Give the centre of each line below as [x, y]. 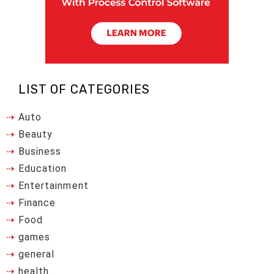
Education [43, 168]
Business [40, 151]
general [37, 254]
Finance [37, 202]
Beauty [36, 134]
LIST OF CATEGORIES [84, 89]
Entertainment [54, 185]
